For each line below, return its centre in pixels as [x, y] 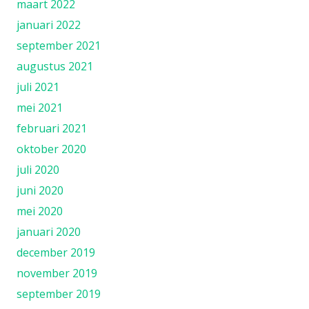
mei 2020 [40, 211]
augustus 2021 [55, 66]
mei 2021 [40, 107]
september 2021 [59, 45]
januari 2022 [49, 24]
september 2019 [59, 293]
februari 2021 [52, 128]
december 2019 [56, 252]
